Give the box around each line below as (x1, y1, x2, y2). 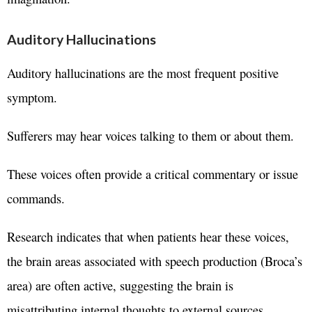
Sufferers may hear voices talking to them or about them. (7, 126, 294, 144)
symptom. (7, 88, 57, 106)
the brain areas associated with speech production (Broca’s (7, 251, 302, 270)
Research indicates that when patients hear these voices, (7, 227, 289, 245)
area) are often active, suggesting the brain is (7, 276, 233, 294)
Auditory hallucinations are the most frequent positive (7, 63, 279, 81)
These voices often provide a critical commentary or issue (7, 164, 298, 182)
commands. (7, 189, 65, 207)
